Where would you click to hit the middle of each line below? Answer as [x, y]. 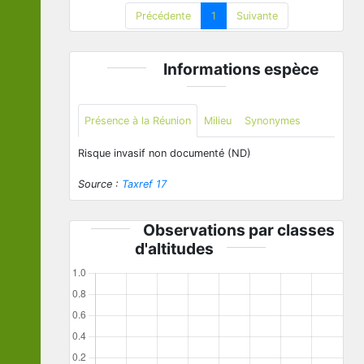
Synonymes [273, 121]
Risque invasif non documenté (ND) [165, 154]
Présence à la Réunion [138, 121]
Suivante [257, 16]
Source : [100, 184]
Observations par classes [239, 230]
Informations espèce [241, 69]
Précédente [163, 16]
